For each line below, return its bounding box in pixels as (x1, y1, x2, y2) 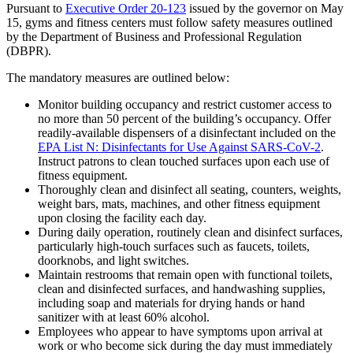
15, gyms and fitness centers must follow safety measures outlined (6, 15, 333, 29)
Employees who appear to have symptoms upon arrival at (38, 324, 322, 338)
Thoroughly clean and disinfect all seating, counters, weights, (38, 182, 341, 196)
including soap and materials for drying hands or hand (38, 295, 305, 310)
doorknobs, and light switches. (38, 253, 189, 267)
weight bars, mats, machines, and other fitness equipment (38, 196, 320, 210)
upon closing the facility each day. (38, 210, 206, 225)
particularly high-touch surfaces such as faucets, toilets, (38, 239, 310, 253)
